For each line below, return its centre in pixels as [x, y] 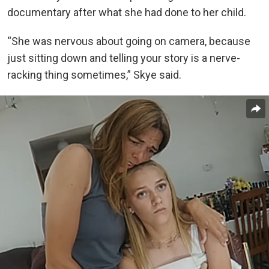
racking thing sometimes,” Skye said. [94, 75]
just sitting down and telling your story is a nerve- [124, 58]
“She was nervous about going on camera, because [129, 41]
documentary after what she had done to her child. [127, 13]
